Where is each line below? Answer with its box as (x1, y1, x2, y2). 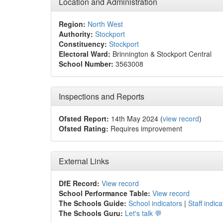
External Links (59, 155, 109, 167)
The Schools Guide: (59, 198, 126, 208)
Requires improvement (109, 123, 182, 133)
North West (88, 19, 123, 29)
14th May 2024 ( (109, 113, 163, 123)
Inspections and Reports (59, 91, 144, 102)
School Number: (59, 59, 113, 69)
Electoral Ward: (59, 49, 111, 59)
